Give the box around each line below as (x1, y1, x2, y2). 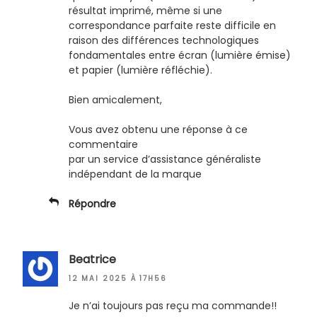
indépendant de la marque (69, 167, 202, 182)
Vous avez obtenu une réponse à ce (69, 122, 248, 137)
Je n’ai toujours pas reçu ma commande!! (69, 298, 277, 313)
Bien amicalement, (69, 93, 162, 108)
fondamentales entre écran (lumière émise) (69, 48, 291, 63)
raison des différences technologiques (69, 33, 259, 48)
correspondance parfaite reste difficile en (69, 18, 276, 33)
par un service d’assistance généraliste (69, 152, 261, 167)
